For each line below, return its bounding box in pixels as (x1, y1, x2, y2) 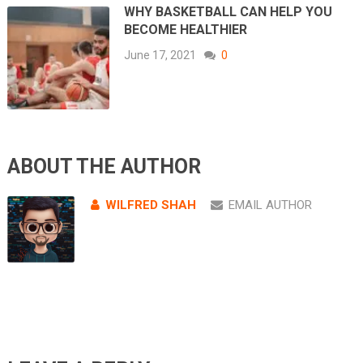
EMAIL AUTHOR (228, 197, 312, 212)
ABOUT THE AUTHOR (6, 154, 201, 178)
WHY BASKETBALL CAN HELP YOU (124, 4, 333, 20)
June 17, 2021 (124, 49, 197, 62)
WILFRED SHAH (105, 197, 196, 212)
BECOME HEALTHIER (124, 22, 248, 38)
